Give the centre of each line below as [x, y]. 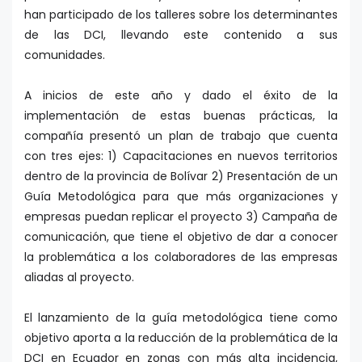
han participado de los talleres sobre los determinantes [181, 15]
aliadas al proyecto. [79, 278]
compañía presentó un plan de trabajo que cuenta [181, 136]
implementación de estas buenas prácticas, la [181, 116]
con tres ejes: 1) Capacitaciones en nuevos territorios [181, 156]
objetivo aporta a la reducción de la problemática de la [181, 338]
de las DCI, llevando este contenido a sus [181, 35]
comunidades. [65, 55]
